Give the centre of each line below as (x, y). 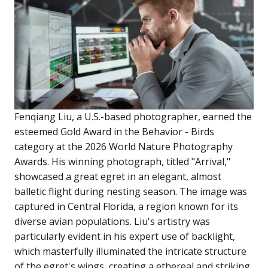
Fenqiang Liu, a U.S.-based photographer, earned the (133, 117)
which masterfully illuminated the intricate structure (130, 252)
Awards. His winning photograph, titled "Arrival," (122, 162)
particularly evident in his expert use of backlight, (125, 237)
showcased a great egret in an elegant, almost (118, 177)
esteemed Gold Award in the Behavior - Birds (114, 132)
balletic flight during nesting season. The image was (131, 192)
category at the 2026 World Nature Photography (124, 147)
